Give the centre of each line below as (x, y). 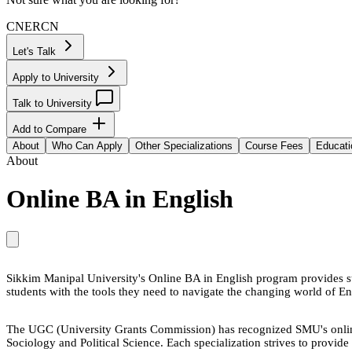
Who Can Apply (87, 146)
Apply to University (57, 77)
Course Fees (274, 146)
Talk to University (54, 103)
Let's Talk (36, 51)
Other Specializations (184, 146)
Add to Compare (51, 129)
